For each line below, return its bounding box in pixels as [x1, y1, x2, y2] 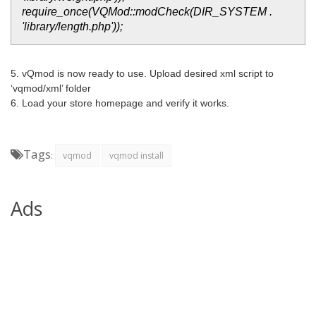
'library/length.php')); [22, 20, 123, 32]
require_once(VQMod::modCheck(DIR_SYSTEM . [22, 6, 272, 18]
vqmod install [109, 150, 164, 162]
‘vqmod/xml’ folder [11, 83, 91, 94]
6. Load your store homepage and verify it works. [11, 97, 229, 109]
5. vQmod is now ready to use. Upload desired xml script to [11, 68, 274, 79]
